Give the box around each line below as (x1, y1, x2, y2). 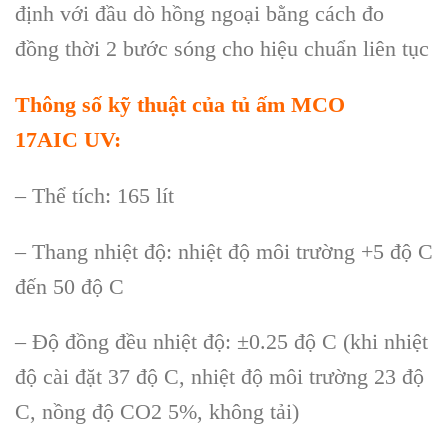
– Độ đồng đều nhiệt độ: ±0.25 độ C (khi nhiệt (15, 329, 428, 355)
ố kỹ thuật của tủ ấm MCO (91, 91, 345, 117)
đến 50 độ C (15, 273, 124, 299)
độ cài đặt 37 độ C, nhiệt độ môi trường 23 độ (15, 364, 424, 390)
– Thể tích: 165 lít (15, 182, 174, 208)
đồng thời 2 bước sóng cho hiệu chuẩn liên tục (15, 36, 429, 62)
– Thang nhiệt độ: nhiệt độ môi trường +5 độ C (15, 238, 433, 264)
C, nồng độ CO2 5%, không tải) (15, 399, 299, 425)
